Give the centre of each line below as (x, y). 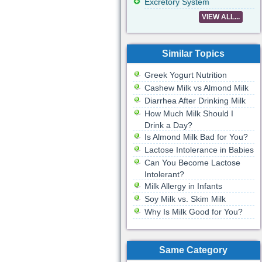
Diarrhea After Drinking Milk (195, 101)
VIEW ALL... (220, 17)
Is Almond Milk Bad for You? (196, 137)
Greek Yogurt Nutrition (185, 75)
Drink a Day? (168, 125)
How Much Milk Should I (189, 113)
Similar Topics (193, 54)
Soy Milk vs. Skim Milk (185, 199)
